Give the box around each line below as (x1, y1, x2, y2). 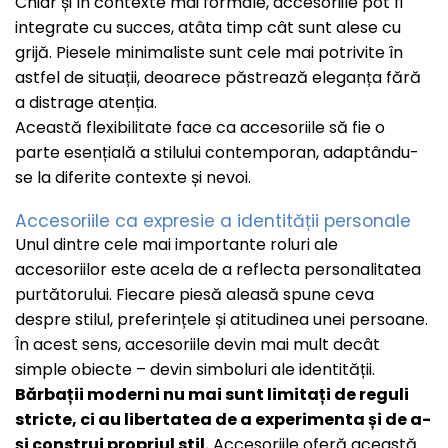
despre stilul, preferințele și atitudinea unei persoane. (15, 307, 428, 331)
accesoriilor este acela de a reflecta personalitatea (15, 257, 421, 281)
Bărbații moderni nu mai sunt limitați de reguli (15, 382, 409, 406)
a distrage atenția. (15, 90, 157, 114)
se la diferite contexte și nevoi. (15, 165, 251, 189)
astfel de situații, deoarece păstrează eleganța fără (15, 65, 421, 89)
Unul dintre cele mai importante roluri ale (15, 232, 338, 256)
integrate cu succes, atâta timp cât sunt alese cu (15, 15, 401, 39)
